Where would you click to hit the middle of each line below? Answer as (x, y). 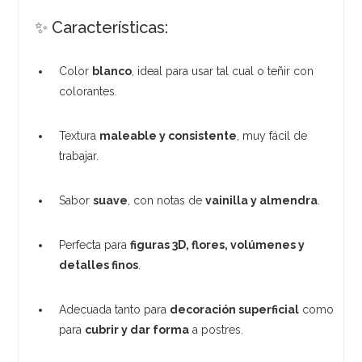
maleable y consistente (168, 135)
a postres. (217, 329)
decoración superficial (235, 309)
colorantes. (88, 91)
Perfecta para (95, 244)
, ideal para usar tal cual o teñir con (223, 71)
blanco (112, 71)
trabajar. (79, 156)
